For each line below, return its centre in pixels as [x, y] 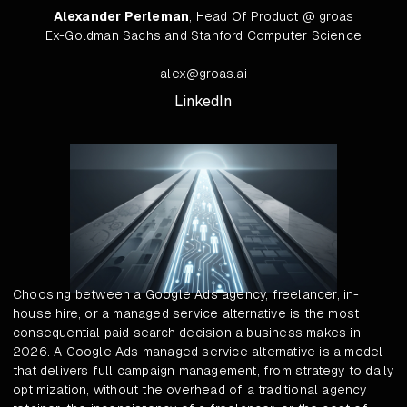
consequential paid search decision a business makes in [187, 333]
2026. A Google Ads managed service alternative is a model [198, 352]
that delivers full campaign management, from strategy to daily [203, 371]
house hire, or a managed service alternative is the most [186, 314]
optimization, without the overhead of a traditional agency [190, 390]
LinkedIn [203, 101]
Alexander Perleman [121, 16]
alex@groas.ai [203, 74]
